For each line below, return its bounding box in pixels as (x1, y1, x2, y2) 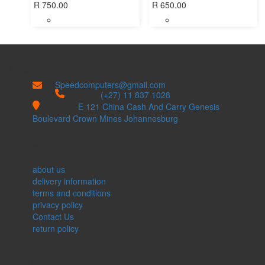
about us (33, 163, 65, 176)
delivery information (33, 175, 106, 188)
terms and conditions (33, 187, 111, 199)
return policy (33, 222, 79, 235)
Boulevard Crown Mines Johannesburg (33, 112, 178, 125)
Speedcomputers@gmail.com (54, 79, 166, 91)
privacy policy (33, 199, 83, 211)
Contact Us (33, 211, 74, 223)
